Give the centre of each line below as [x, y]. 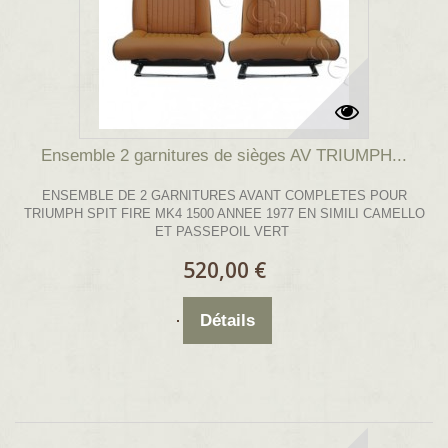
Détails [227, 321]
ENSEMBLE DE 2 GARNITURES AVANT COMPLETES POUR [224, 196]
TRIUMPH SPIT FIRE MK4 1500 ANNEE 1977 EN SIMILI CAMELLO [224, 214]
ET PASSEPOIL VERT [224, 232]
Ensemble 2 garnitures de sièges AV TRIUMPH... [224, 156]
